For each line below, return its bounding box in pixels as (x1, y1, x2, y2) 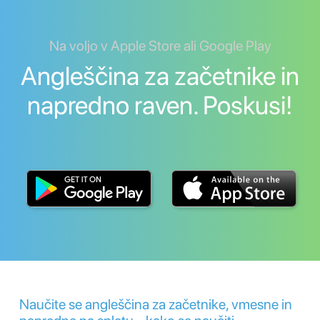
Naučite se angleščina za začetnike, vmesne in (19, 295, 292, 313)
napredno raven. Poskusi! (27, 89, 293, 121)
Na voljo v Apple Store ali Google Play (49, 36, 271, 54)
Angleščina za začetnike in (21, 60, 299, 91)
